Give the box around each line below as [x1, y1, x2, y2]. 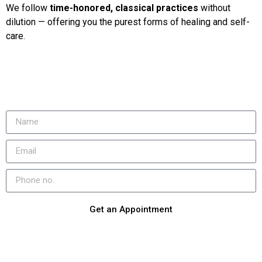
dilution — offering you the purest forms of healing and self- [6, 16, 250, 28]
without [198, 2, 230, 14]
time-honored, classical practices [50, 2, 198, 14]
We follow [6, 2, 50, 14]
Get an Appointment [89, 204, 173, 215]
